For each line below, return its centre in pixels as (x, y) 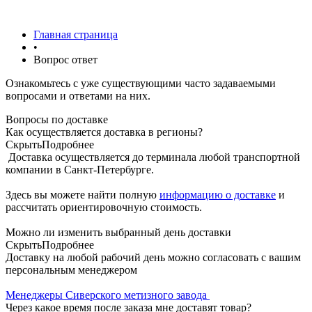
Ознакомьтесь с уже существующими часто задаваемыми (141, 83)
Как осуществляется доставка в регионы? (104, 132)
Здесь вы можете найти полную (83, 194)
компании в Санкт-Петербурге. (81, 169)
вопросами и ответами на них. (78, 95)
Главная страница (76, 34)
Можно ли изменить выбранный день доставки (118, 232)
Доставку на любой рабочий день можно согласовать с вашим (153, 257)
